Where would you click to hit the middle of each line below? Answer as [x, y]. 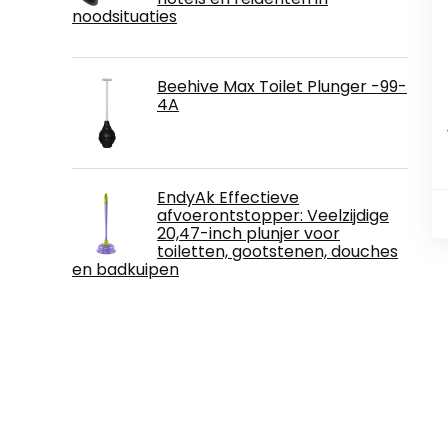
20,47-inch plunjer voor [248, 233]
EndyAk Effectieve [228, 197]
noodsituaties [124, 16]
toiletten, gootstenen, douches [277, 251]
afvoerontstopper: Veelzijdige [273, 215]
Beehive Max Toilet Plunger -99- [282, 86]
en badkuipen [125, 269]
